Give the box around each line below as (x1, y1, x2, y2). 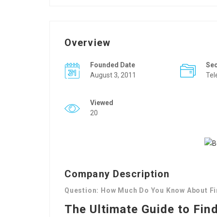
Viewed (90, 99, 113, 107)
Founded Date (90, 61, 135, 69)
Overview (64, 37, 110, 48)
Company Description (64, 168, 170, 180)
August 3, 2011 (90, 71, 136, 79)
